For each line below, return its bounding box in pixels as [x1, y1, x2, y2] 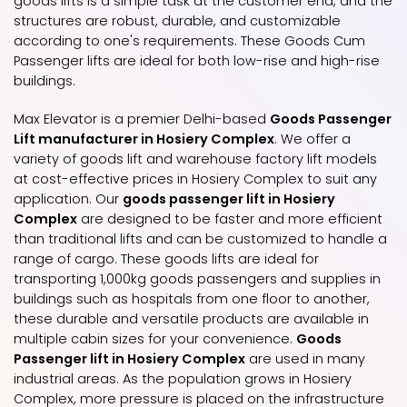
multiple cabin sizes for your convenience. [14, 330, 296, 348]
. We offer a [274, 130, 351, 148]
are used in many [245, 350, 365, 368]
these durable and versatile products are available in [14, 310, 369, 328]
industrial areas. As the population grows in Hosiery [14, 370, 352, 388]
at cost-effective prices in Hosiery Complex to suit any [14, 170, 377, 188]
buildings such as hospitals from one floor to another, [14, 290, 370, 308]
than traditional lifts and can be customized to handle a [14, 230, 387, 248]
